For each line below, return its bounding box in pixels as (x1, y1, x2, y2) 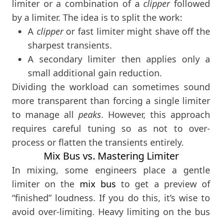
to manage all (12, 109, 78, 121)
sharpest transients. (28, 39, 112, 52)
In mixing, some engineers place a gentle (12, 164, 210, 176)
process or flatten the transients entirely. (12, 136, 184, 149)
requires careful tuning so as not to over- (12, 122, 210, 135)
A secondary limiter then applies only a (28, 53, 210, 65)
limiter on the (12, 178, 80, 190)
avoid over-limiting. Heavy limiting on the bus (12, 206, 210, 218)
